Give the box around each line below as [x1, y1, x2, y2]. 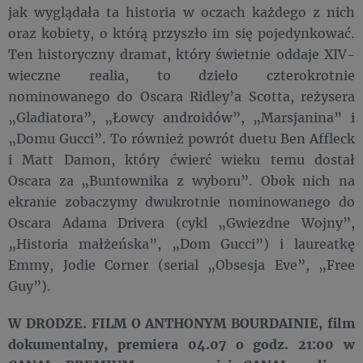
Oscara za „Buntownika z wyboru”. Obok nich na [8, 172, 355, 189]
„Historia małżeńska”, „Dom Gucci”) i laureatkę [8, 235, 355, 252]
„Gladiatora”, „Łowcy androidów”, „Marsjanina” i [8, 109, 355, 126]
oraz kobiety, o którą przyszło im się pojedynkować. [8, 24, 355, 41]
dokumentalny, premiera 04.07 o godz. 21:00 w [8, 335, 355, 352]
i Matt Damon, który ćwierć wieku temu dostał [8, 151, 355, 168]
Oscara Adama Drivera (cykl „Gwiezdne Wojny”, [8, 214, 355, 231]
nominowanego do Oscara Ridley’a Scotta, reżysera [8, 88, 355, 105]
